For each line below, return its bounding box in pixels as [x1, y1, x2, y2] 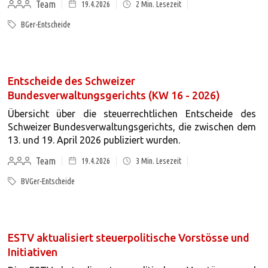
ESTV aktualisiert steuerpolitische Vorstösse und [7, 232, 249, 243]
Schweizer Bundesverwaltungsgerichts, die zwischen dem [7, 121, 256, 132]
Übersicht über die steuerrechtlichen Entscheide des [7, 108, 256, 119]
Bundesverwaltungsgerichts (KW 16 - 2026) [7, 89, 220, 101]
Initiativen [7, 246, 57, 258]
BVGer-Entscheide [20, 176, 75, 186]
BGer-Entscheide [20, 20, 71, 29]
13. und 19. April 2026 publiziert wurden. [7, 135, 180, 145]
